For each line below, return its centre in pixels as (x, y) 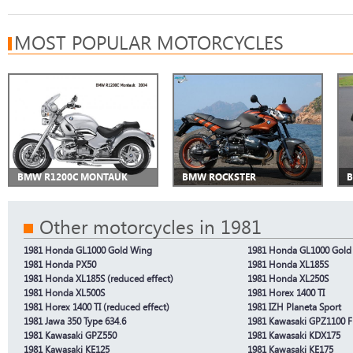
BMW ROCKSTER (219, 176)
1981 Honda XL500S (64, 292)
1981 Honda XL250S (288, 278)
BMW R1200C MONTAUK (72, 176)
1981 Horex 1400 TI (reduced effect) (97, 307)
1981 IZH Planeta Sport (294, 307)
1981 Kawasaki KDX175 (294, 335)
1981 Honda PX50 (60, 264)
